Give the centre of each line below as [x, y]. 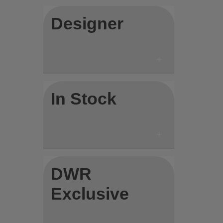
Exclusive [90, 194]
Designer [87, 23]
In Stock [84, 99]
